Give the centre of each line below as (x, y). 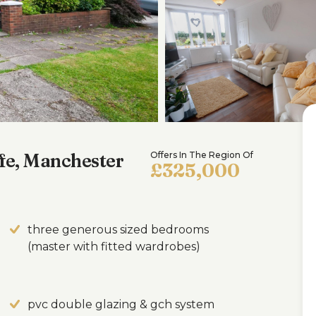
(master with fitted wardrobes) (114, 247)
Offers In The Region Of (202, 155)
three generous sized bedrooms (118, 230)
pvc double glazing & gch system (121, 304)
